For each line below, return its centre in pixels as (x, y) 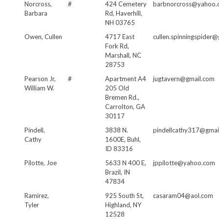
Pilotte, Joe (41, 163)
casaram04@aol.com (183, 195)
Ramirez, (37, 195)
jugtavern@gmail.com (184, 78)
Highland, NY (123, 205)
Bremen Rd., (122, 97)
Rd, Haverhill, (124, 13)
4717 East (120, 36)
